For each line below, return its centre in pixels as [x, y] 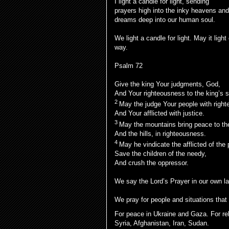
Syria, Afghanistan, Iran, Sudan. [163, 223]
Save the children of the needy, [161, 153]
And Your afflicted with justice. [159, 113]
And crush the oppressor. [152, 163]
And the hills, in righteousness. [160, 133]
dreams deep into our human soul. [165, 20]
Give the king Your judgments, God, [167, 84]
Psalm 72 [129, 66]
